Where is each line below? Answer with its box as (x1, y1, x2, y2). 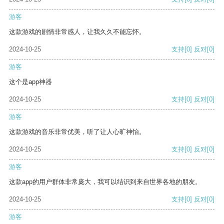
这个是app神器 (9, 78, 52, 86)
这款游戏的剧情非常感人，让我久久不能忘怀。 (9, 28, 145, 36)
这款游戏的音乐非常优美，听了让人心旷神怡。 (9, 128, 145, 136)
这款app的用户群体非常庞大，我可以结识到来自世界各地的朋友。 (9, 178, 201, 186)
